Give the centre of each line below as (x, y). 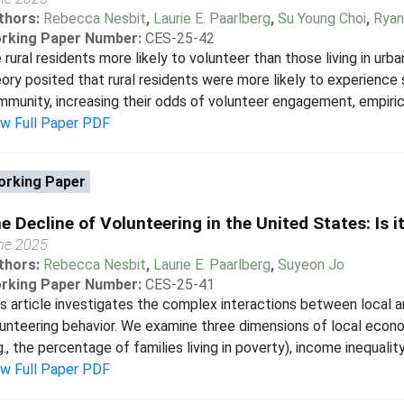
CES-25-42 (179, 38)
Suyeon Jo (311, 265)
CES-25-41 (179, 285)
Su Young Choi (321, 18)
